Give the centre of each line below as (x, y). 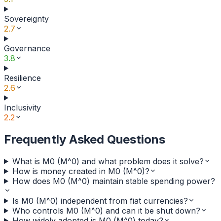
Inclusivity (22, 107)
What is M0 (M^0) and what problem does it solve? (108, 161)
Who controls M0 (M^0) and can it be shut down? (106, 210)
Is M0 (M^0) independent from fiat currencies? (100, 201)
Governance (27, 48)
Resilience (22, 78)
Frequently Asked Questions (85, 139)
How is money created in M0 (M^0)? (81, 171)
